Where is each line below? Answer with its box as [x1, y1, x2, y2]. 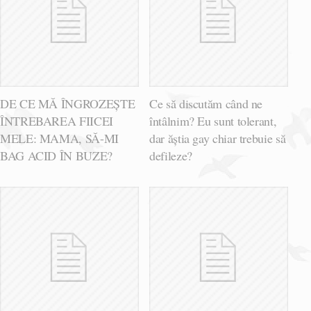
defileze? [149, 147, 192, 165]
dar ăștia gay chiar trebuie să [149, 130, 286, 147]
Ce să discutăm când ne [149, 95, 263, 112]
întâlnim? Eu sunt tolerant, [149, 112, 277, 130]
